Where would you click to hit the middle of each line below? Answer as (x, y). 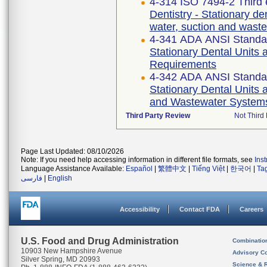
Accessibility (140, 209)
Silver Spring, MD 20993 (60, 259)
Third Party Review (158, 116)
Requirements (183, 64)
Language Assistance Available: (73, 169)
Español (139, 169)
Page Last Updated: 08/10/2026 (72, 151)
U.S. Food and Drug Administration (100, 241)
